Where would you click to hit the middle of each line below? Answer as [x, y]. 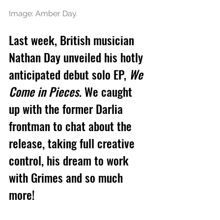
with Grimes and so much [67, 177]
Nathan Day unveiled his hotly [77, 57]
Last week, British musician [73, 40]
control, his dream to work [70, 160]
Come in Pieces [44, 91]
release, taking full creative [73, 143]
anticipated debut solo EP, [69, 74]
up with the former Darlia [67, 108]
